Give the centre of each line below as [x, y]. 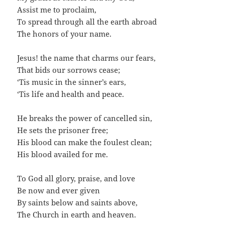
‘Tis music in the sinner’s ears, [72, 82]
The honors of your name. [65, 34]
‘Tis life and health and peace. [71, 94]
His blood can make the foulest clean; [85, 142]
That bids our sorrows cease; [69, 70]
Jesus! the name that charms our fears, [87, 58]
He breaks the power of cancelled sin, [85, 118]
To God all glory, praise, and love [76, 179]
